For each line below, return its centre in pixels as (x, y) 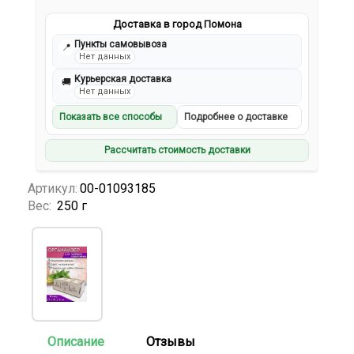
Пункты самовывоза (121, 45)
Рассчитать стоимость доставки (177, 151)
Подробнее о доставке (236, 117)
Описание (76, 341)
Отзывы (171, 341)
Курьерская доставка (123, 79)
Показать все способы (111, 117)
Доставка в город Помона (177, 24)
